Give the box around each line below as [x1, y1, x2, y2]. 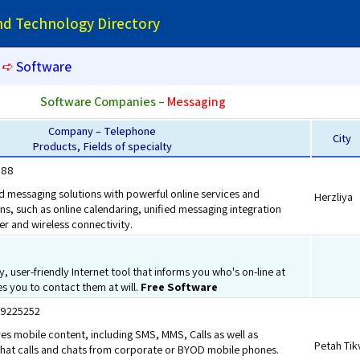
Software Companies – [39, 93, 167, 110]
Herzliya [314, 189, 353, 204]
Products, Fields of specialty [32, 138, 172, 153]
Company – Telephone [48, 123, 156, 138]
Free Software [141, 279, 218, 294]
